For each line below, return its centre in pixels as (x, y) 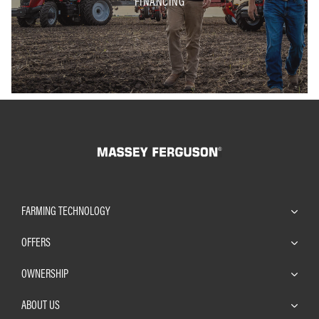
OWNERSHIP (45, 273)
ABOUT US (41, 304)
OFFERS (36, 242)
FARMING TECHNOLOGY (66, 210)
